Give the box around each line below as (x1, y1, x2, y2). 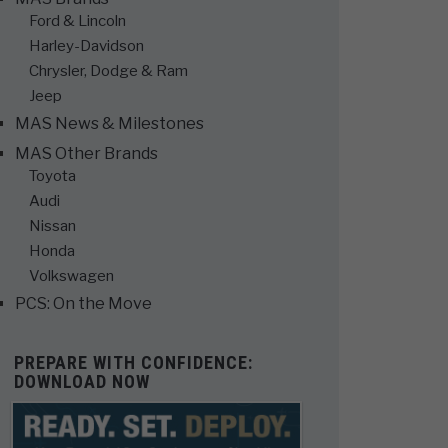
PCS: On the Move (15, 294, 152, 313)
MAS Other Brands (15, 144, 158, 163)
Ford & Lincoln (29, 12, 127, 30)
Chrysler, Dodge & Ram (29, 62, 189, 80)
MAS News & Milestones (15, 114, 204, 133)
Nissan (29, 217, 77, 235)
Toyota (29, 167, 77, 185)
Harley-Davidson (29, 37, 145, 55)
